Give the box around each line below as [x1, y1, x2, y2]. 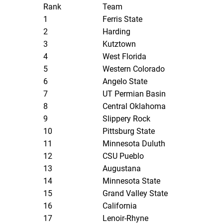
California [103, 201, 137, 211]
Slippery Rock [103, 114, 151, 124]
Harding [103, 27, 131, 37]
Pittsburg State [103, 126, 155, 136]
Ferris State [103, 14, 143, 24]
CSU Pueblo [103, 151, 144, 161]
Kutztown [103, 39, 136, 49]
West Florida [103, 52, 147, 62]
